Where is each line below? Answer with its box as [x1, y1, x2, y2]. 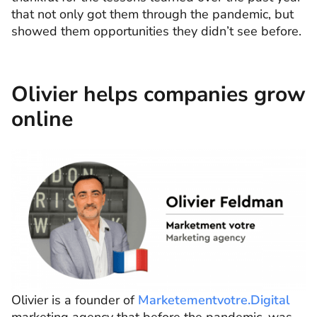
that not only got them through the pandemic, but [11, 5, 294, 23]
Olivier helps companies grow [11, 79, 306, 109]
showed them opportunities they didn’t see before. [11, 22, 301, 40]
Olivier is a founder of [11, 292, 138, 309]
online [11, 104, 73, 134]
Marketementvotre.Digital [138, 292, 290, 309]
